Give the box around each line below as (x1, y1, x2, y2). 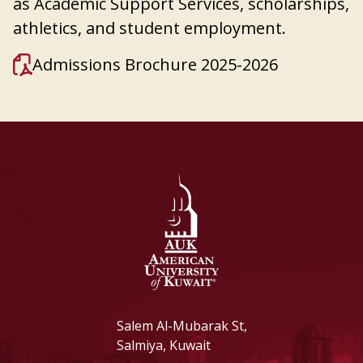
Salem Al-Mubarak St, (116, 317, 247, 335)
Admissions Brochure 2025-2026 (32, 53, 278, 75)
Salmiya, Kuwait (116, 336, 211, 354)
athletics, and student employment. (13, 17, 286, 39)
